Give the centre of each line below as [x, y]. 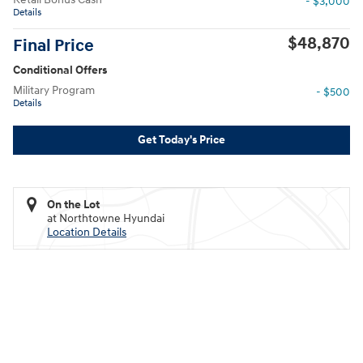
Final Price [53, 46]
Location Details [87, 233]
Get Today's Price [181, 140]
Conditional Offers [60, 70]
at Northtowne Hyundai [106, 219]
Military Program [54, 90]
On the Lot [73, 205]
